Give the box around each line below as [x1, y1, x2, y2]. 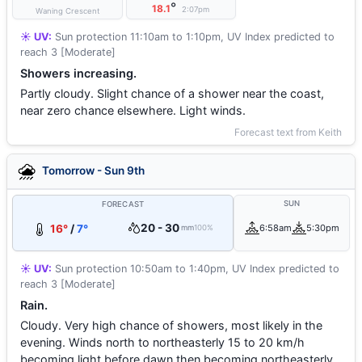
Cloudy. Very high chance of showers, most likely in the [20, 318, 322, 332]
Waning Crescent [35, 6, 99, 15]
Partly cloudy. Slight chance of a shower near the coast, [20, 86, 324, 100]
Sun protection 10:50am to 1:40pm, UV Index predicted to [52, 263, 339, 275]
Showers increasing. [20, 66, 137, 80]
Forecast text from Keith [234, 126, 342, 138]
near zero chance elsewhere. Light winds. [20, 103, 246, 117]
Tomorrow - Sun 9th [40, 163, 145, 177]
